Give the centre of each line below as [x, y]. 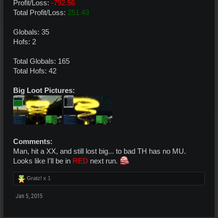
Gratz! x [36, 178]
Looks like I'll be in [43, 161]
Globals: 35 [31, 32]
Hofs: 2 [25, 42]
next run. [104, 161]
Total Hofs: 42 [35, 71]
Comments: [33, 142]
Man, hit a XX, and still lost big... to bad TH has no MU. [100, 151]
